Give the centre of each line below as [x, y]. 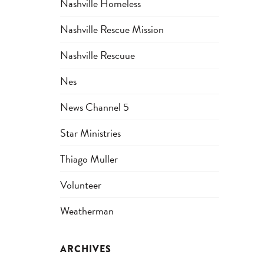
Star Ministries [90, 133]
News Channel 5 [95, 107]
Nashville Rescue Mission [112, 29]
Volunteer [81, 185]
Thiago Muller [89, 159]
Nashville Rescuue [98, 55]
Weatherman [87, 211]
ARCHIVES [86, 249]
